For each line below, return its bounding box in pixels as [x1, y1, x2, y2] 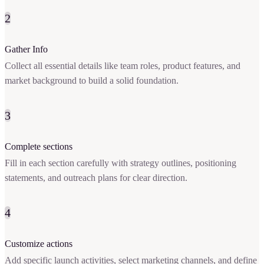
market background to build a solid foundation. [5, 75, 179, 86]
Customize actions [5, 239, 72, 249]
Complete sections [5, 141, 72, 152]
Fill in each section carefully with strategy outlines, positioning [5, 158, 236, 169]
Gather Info [5, 44, 48, 55]
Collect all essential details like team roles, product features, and [5, 61, 240, 71]
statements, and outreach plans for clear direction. [5, 173, 187, 183]
